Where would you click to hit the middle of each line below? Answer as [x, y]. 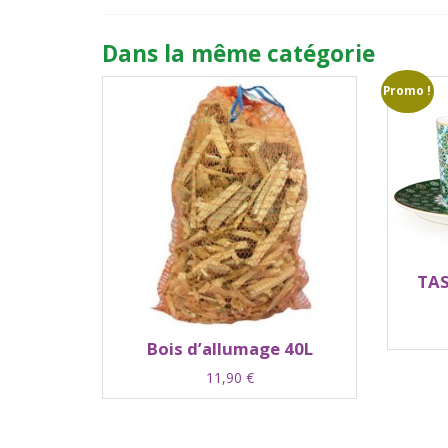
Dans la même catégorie [238, 53]
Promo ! [407, 91]
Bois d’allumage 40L [229, 348]
